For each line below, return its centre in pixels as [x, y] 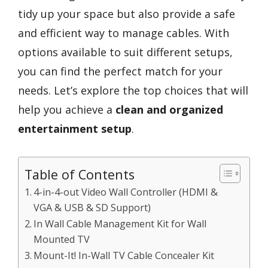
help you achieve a [67, 109]
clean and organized [169, 109]
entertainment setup [75, 129]
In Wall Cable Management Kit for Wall [120, 223]
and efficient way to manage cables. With [124, 33]
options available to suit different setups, [125, 52]
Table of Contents [80, 174]
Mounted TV [62, 239]
